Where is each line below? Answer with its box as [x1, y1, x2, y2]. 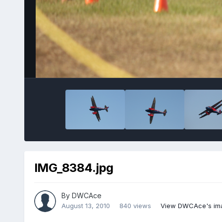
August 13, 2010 [61, 202, 110, 210]
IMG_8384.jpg [34, 160, 113, 175]
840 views [119, 202, 151, 210]
